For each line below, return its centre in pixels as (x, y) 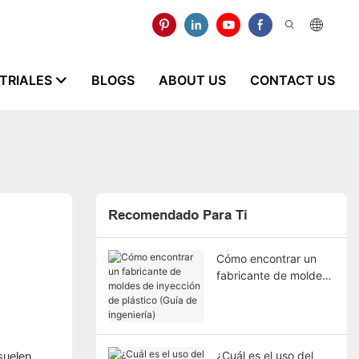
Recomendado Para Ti (177, 216)
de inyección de (258, 292)
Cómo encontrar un (266, 258)
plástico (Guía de (260, 309)
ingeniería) (243, 325)
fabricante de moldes (272, 275)
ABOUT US (192, 80)
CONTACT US (292, 80)
